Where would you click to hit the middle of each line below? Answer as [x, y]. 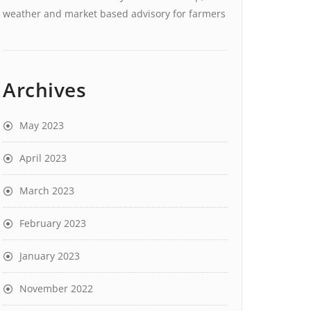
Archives [44, 90]
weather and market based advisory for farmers [114, 14]
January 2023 [50, 256]
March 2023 [47, 191]
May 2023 [42, 125]
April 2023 [43, 158]
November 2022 [56, 288]
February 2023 [53, 223]
